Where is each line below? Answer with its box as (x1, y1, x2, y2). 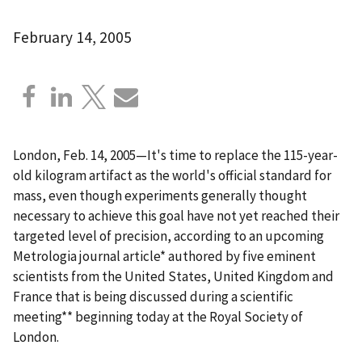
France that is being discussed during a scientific (13, 287, 293, 305)
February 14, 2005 (13, 27, 132, 47)
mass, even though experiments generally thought (13, 186, 307, 204)
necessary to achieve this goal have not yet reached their (13, 206, 339, 225)
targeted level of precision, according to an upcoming (13, 226, 324, 245)
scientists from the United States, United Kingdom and (13, 267, 334, 285)
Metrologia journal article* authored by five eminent (13, 246, 316, 265)
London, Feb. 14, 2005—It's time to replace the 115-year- (13, 145, 338, 164)
